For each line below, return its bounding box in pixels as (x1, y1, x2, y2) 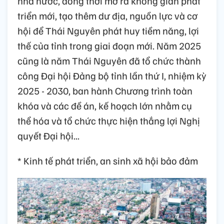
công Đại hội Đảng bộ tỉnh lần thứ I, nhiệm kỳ (17, 69, 206, 82)
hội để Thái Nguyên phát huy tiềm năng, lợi (17, 24, 199, 37)
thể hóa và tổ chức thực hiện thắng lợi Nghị (17, 114, 200, 127)
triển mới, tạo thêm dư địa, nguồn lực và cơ (17, 9, 197, 22)
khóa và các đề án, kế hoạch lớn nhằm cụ (17, 99, 192, 112)
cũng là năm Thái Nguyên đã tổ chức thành (17, 54, 201, 67)
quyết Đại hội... (17, 129, 79, 142)
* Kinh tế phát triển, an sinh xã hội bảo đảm (17, 154, 198, 167)
